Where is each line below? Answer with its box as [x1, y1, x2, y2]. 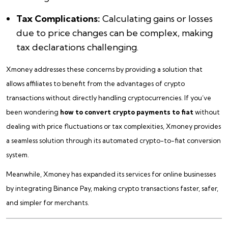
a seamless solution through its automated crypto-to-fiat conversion [6, 136, 221, 145]
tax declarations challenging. [16, 41, 138, 53]
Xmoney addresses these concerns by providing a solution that [6, 65, 203, 73]
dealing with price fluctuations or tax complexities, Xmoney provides [6, 122, 221, 130]
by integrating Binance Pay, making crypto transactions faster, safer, [6, 184, 218, 192]
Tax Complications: [16, 12, 100, 24]
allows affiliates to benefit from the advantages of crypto [6, 79, 185, 88]
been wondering [6, 107, 60, 116]
